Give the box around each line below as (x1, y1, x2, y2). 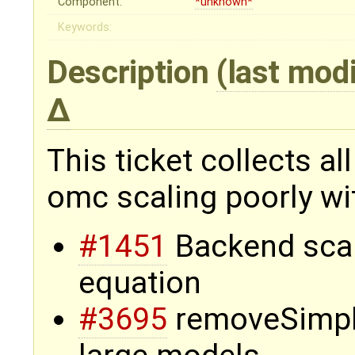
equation (78, 265, 201, 302)
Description (47, 53, 216, 92)
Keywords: (58, 21, 113, 35)
